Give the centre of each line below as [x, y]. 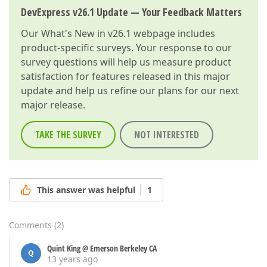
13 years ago [72, 259]
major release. [53, 105]
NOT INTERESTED [167, 135]
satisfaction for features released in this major [125, 76]
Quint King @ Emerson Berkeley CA [102, 249]
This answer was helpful [86, 190]
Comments [30, 225]
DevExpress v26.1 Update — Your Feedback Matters [131, 12]
